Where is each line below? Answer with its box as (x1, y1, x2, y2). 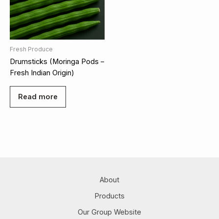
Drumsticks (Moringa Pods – (10, 57, 104, 66)
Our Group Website (78, 207, 141, 217)
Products (94, 191, 125, 200)
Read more (18, 92, 58, 101)
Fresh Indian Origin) (10, 68, 74, 78)
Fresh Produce (10, 45, 53, 53)
